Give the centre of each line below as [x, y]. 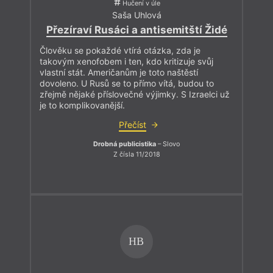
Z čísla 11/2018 [136, 155]
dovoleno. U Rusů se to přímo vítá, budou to [127, 83]
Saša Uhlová [136, 15]
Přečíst [132, 124]
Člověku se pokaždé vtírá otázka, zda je [120, 50]
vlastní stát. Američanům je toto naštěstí [119, 72]
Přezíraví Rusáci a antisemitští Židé [136, 30]
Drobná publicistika [125, 144]
